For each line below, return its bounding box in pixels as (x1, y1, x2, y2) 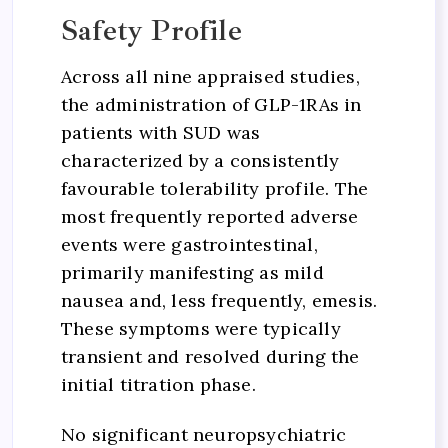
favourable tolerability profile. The (61, 176, 369, 200)
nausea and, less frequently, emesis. (61, 288, 378, 312)
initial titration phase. (61, 372, 256, 396)
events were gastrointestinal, (61, 232, 318, 256)
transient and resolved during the (61, 344, 360, 368)
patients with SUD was (61, 120, 261, 144)
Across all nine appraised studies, (61, 64, 360, 88)
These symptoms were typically (61, 316, 341, 340)
